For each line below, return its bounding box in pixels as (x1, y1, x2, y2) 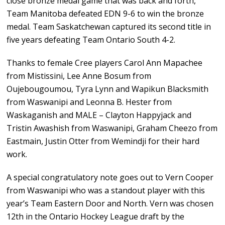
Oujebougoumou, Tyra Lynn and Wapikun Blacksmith (7, 83, 209, 95)
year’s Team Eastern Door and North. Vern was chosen (7, 198, 214, 209)
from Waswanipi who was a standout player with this (7, 185, 205, 196)
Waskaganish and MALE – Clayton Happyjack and (7, 109, 192, 121)
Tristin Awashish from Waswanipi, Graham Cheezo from (7, 123, 218, 134)
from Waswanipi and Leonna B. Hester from (7, 96, 172, 108)
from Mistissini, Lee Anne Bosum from (7, 70, 152, 82)
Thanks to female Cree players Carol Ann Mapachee (7, 57, 203, 69)
